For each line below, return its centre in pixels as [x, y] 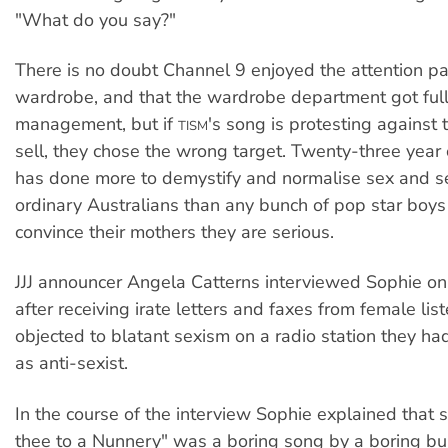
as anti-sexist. [71, 363]
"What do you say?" [95, 19]
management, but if [96, 123]
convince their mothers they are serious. [174, 231]
